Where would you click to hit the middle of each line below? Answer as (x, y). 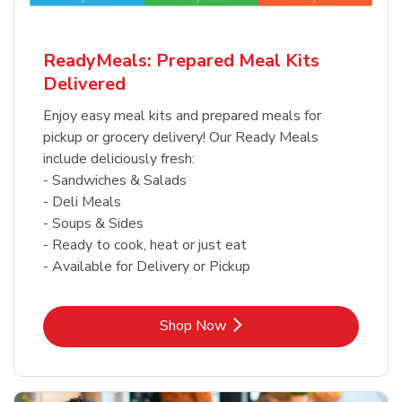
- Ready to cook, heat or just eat (145, 245)
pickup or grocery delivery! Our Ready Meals (181, 138)
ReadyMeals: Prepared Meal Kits (181, 61)
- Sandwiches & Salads (115, 181)
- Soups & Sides (93, 224)
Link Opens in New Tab (273, 325)
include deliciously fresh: (119, 159)
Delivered (84, 84)
